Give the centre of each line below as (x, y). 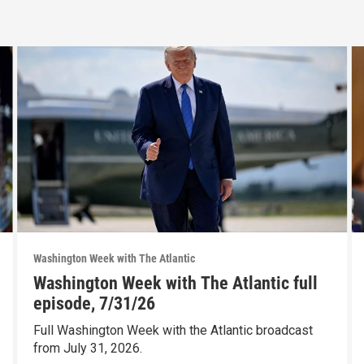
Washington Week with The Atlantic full (175, 283)
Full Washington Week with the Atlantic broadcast (173, 330)
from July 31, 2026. (87, 348)
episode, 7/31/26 (94, 303)
